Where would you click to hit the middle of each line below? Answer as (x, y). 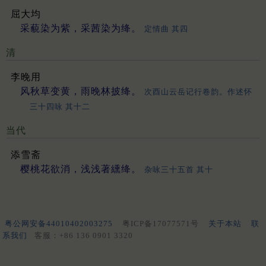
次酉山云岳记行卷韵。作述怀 (198, 91)
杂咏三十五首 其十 (179, 169)
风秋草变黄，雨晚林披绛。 (81, 91)
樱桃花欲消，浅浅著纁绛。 (81, 169)
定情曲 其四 (166, 28)
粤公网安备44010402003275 (59, 223)
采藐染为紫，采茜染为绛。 (81, 28)
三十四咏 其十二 (60, 106)
